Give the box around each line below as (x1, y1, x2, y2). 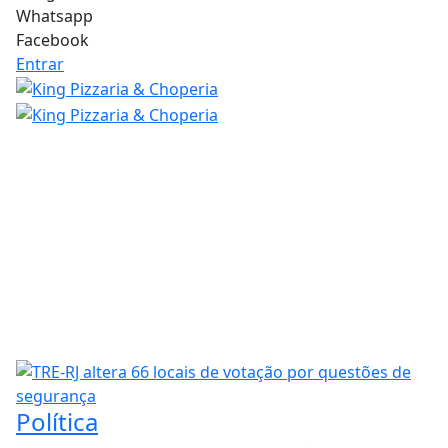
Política (16, 405, 98, 439)
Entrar (16, 52, 64, 75)
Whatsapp (16, 4, 93, 27)
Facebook (16, 28, 89, 51)
